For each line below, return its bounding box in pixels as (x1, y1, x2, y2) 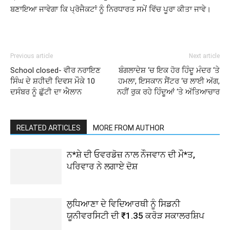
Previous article (10, 52, 53, 60)
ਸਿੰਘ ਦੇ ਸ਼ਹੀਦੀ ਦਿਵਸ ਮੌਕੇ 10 (10, 76, 95, 86)
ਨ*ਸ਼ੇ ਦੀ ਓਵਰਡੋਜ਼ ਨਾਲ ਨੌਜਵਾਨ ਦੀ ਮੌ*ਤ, (67, 149, 195, 160)
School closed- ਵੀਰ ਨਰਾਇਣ (10, 66, 101, 75)
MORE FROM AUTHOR (93, 124, 164, 132)
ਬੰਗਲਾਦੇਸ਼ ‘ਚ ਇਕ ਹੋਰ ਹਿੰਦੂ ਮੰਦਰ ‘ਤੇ (119, 66, 220, 75)
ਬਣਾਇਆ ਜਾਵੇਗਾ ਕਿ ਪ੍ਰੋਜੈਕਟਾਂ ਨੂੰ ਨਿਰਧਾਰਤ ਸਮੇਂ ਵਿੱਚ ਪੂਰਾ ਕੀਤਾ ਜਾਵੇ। (10, 4, 211, 14)
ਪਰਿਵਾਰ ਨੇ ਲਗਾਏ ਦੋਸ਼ (67, 161, 138, 171)
